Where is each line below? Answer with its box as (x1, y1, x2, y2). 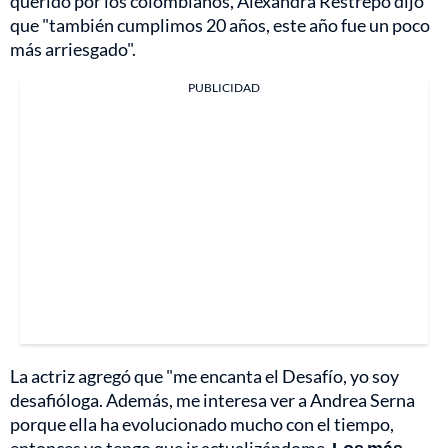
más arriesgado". (10, 37, 136, 60)
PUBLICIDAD (188, 79, 260, 95)
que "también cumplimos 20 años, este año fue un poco (10, 13, 430, 36)
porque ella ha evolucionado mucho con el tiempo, (10, 412, 394, 435)
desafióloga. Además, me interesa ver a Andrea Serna (10, 388, 415, 411)
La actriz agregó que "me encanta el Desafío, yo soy (10, 364, 399, 387)
